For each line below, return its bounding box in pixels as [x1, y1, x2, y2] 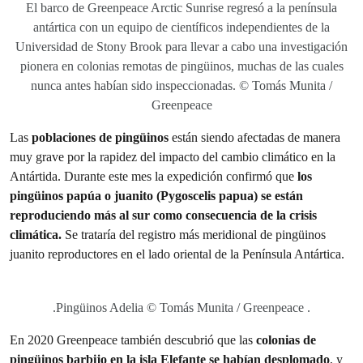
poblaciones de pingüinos [32, 130, 169, 145]
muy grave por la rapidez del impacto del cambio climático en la [10, 149, 335, 164]
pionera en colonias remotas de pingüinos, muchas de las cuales [19, 59, 344, 73]
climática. [10, 227, 62, 242]
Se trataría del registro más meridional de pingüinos [62, 227, 326, 242]
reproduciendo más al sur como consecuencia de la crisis [10, 207, 317, 223]
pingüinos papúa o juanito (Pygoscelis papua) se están [10, 188, 303, 203]
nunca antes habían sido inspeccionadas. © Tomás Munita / [31, 79, 332, 92]
